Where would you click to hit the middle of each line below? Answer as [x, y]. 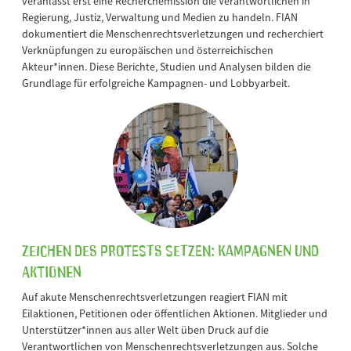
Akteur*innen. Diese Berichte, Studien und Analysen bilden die [166, 66]
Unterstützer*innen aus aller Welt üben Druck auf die [145, 329]
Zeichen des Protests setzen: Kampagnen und [170, 249]
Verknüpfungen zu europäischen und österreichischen [148, 50]
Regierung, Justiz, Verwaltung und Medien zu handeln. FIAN [160, 17]
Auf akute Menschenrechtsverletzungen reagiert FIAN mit [155, 297]
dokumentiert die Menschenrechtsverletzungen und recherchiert [173, 33]
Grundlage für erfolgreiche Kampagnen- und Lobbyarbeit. [156, 83]
